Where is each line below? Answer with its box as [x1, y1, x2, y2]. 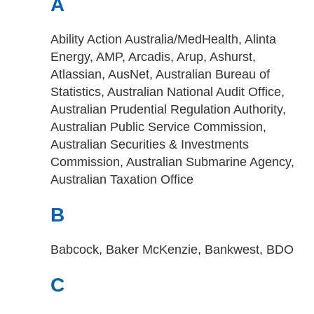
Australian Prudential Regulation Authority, [50, 102, 286, 116]
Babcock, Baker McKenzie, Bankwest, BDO [50, 243, 294, 257]
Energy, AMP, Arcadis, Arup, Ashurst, [50, 50, 256, 64]
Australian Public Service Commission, [50, 120, 266, 134]
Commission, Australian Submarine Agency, [50, 155, 294, 169]
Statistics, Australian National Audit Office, [50, 85, 285, 99]
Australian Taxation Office [50, 172, 193, 186]
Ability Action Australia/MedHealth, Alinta [50, 32, 276, 46]
